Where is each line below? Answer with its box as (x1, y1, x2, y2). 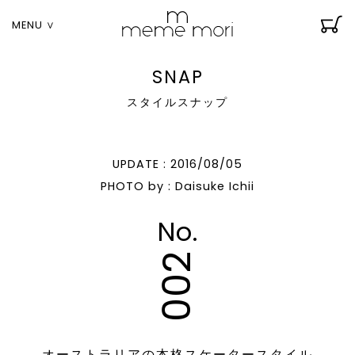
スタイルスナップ (127, 94, 228, 110)
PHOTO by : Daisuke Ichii (101, 178, 254, 194)
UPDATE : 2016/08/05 (113, 156, 242, 172)
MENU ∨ (12, 18, 55, 32)
